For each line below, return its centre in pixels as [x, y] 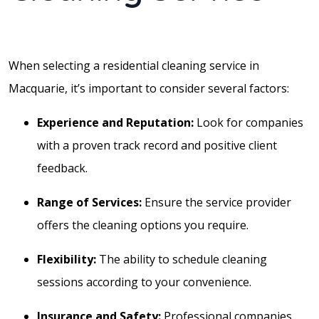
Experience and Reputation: [115, 122]
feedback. [62, 168]
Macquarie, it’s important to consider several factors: [149, 88]
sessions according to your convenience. [144, 282]
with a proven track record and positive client [157, 145]
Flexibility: [67, 259]
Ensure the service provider [216, 202]
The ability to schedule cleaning [182, 259]
